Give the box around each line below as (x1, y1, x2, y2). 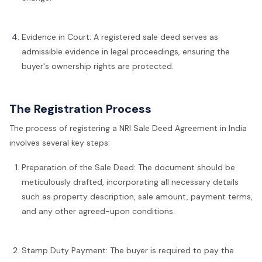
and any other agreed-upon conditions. (22, 206, 175, 217)
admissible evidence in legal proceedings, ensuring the (22, 46, 230, 57)
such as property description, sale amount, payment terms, (22, 191, 253, 202)
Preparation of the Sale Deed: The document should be (22, 162, 235, 173)
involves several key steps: (9, 137, 110, 149)
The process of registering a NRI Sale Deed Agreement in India (9, 123, 247, 134)
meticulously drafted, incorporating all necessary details (22, 177, 239, 188)
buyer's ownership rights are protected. (22, 61, 174, 71)
